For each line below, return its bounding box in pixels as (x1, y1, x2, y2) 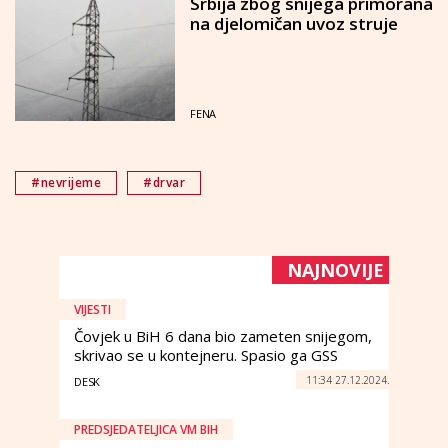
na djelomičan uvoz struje (190, 12, 398, 35)
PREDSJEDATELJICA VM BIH (74, 421, 218, 438)
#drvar (143, 174, 185, 191)
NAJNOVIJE (287, 258, 384, 282)
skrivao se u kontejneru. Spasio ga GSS (74, 345, 338, 365)
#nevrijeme (31, 174, 101, 191)
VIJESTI (74, 301, 111, 318)
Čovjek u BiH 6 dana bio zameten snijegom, (74, 326, 372, 346)
